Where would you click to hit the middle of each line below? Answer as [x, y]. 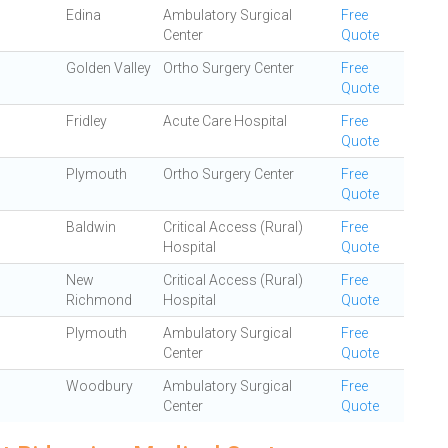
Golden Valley [108, 68]
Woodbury [99, 386]
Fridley [86, 121]
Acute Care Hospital [225, 121]
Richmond [99, 300]
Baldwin [91, 227]
